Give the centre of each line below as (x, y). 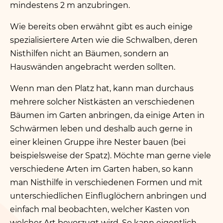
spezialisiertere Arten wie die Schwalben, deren (104, 40)
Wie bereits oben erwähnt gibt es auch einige (101, 27)
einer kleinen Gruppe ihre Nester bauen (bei (98, 142)
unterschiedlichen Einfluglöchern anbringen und (108, 196)
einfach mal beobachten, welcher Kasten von (100, 209)
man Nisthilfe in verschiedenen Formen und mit (106, 182)
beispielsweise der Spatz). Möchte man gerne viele (111, 156)
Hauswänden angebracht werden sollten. (93, 67)
